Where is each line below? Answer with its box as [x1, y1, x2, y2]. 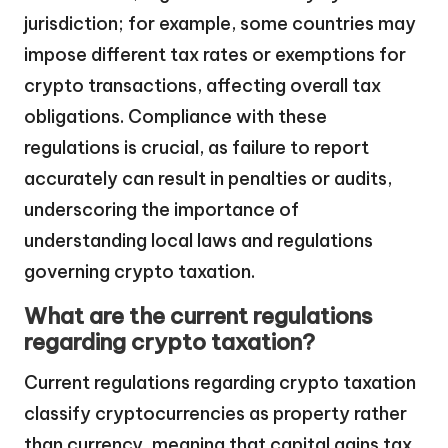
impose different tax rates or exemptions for [24, 43, 406, 67]
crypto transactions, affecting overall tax [24, 74, 381, 98]
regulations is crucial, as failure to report [24, 136, 369, 160]
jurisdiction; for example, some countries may [24, 12, 416, 36]
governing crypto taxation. [24, 260, 255, 284]
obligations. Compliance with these [24, 105, 327, 129]
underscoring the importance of [24, 198, 299, 222]
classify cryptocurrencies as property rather [24, 402, 407, 426]
